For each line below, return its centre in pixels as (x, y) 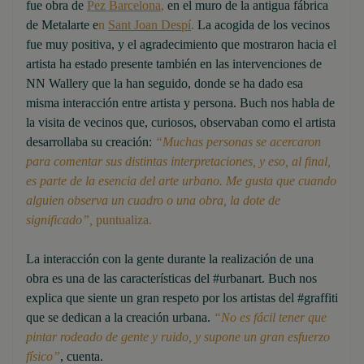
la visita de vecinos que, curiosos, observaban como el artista (181, 123)
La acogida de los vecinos (262, 25)
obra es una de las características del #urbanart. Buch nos (171, 279)
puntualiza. (124, 220)
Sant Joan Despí (149, 25)
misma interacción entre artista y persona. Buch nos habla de (180, 103)
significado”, (59, 220)
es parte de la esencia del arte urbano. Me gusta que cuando (181, 181)
